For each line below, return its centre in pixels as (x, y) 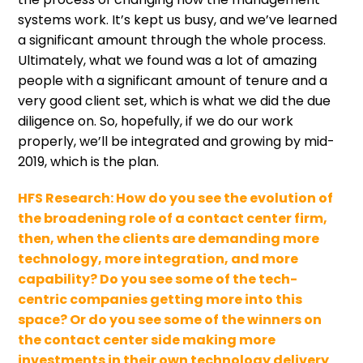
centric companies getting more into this (160, 299)
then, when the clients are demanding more (169, 238)
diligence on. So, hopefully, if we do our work (156, 121)
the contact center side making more (147, 340)
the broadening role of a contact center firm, (173, 218)
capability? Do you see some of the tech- (158, 279)
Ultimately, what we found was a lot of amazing (168, 60)
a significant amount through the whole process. (172, 40)
